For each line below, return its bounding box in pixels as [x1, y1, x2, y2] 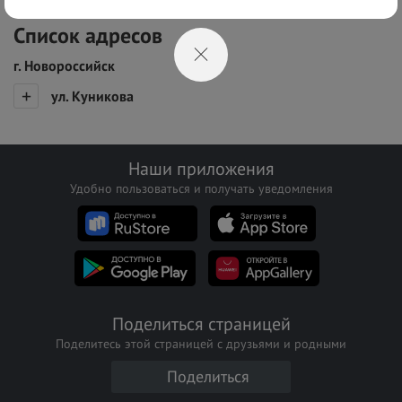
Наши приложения [127, 157, 275, 180]
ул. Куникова [51, 87, 134, 105]
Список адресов [13, 22, 162, 49]
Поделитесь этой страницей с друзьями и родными [56, 336, 346, 352]
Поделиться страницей [111, 312, 291, 336]
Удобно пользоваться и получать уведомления [69, 180, 333, 197]
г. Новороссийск [13, 57, 115, 74]
